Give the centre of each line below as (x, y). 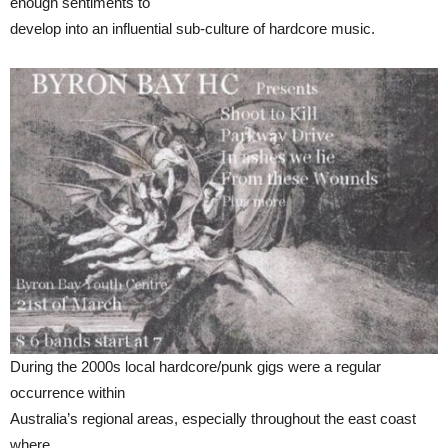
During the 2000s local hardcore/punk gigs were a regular (195, 366)
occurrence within (67, 392)
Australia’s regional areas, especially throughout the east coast (213, 418)
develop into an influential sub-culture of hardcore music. (192, 28)
